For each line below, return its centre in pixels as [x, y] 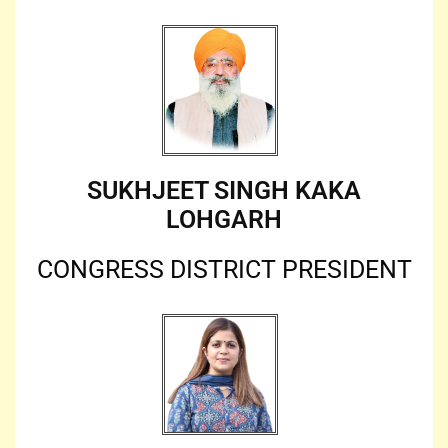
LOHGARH [224, 219]
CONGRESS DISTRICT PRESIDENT [224, 269]
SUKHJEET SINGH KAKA [224, 190]
